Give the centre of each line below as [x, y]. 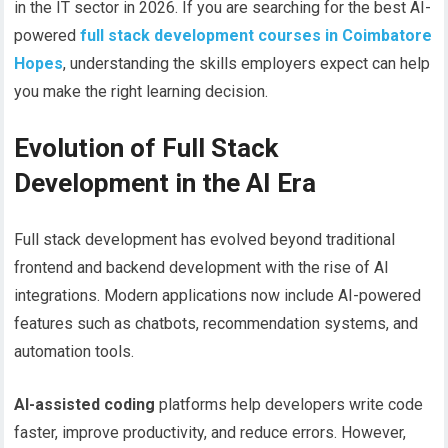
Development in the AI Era [165, 183]
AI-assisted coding [85, 405]
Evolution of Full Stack [146, 148]
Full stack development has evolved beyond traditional [205, 240]
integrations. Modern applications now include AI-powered [218, 296]
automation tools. [74, 352]
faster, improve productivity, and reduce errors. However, [210, 433]
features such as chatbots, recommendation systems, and [216, 324]
